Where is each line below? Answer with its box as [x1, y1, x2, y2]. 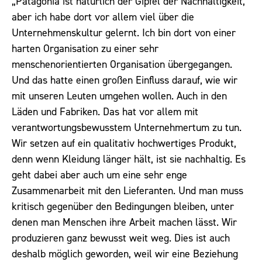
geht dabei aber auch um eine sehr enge [12, 168, 187, 182]
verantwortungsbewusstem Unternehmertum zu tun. [12, 120, 242, 135]
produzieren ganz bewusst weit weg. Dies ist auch [12, 231, 230, 246]
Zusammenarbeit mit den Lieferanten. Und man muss [12, 184, 243, 198]
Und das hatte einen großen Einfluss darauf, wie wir [12, 73, 237, 88]
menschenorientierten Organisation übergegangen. [12, 57, 232, 72]
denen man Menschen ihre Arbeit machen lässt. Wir [12, 215, 237, 230]
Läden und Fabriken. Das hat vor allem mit [12, 105, 198, 119]
